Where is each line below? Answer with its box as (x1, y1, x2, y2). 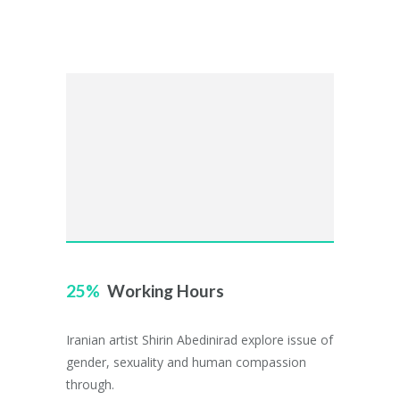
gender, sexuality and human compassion (66, 354, 306, 371)
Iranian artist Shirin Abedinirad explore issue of (66, 331, 333, 348)
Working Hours (107, 280, 224, 301)
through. (66, 376, 114, 393)
